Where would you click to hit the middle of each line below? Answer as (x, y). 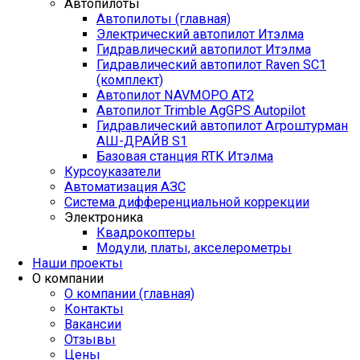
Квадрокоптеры (146, 233)
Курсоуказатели (112, 172)
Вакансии (93, 325)
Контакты (94, 309)
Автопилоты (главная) (164, 19)
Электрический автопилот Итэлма (200, 35)
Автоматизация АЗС (125, 187)
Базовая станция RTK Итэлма (185, 157)
